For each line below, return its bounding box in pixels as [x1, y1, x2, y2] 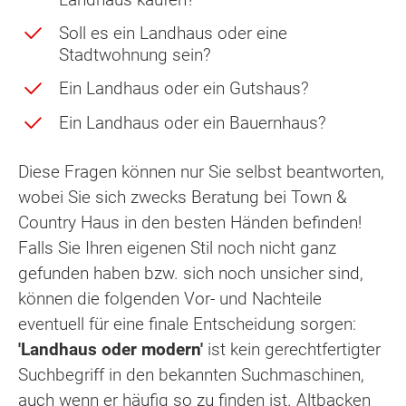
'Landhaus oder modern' [18, 338, 203, 360]
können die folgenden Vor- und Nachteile [18, 287, 322, 309]
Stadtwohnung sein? [59, 44, 211, 66]
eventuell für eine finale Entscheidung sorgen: [18, 313, 356, 334]
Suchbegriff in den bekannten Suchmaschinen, [18, 363, 364, 385]
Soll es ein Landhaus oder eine [59, 23, 287, 44]
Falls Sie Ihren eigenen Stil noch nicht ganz [18, 237, 336, 258]
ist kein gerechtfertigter [203, 338, 381, 360]
